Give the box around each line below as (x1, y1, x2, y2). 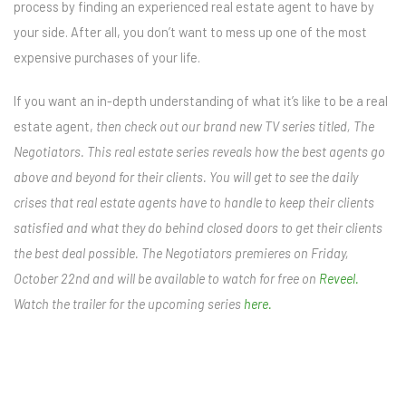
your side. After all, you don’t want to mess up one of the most (14, 24, 367, 40)
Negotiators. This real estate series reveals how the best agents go (14, 143, 385, 159)
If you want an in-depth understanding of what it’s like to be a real (14, 92, 388, 109)
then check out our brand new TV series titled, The (96, 118, 374, 134)
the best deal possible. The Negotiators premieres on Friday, (14, 245, 349, 261)
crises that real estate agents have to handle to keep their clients (14, 194, 374, 210)
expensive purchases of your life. (14, 49, 200, 65)
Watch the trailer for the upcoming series (14, 295, 241, 312)
